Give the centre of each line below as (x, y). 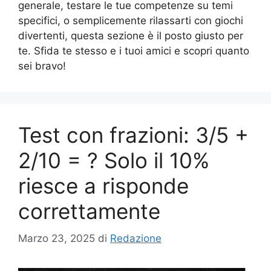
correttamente (89, 211)
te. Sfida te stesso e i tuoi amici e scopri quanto (134, 51)
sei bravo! (42, 66)
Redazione (136, 238)
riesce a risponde (103, 186)
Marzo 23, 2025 (57, 238)
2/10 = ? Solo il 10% (114, 160)
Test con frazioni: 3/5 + (133, 135)
